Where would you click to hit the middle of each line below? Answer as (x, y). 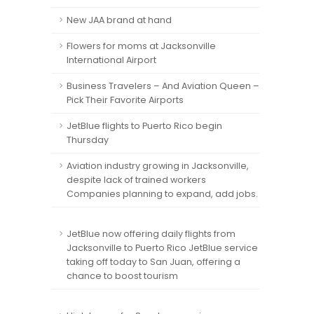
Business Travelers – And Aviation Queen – (163, 86)
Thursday (88, 140)
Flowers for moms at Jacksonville (141, 46)
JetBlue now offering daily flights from (151, 234)
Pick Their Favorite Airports (125, 100)
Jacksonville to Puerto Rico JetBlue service (162, 248)
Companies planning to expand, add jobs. (162, 194)
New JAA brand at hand (119, 20)
